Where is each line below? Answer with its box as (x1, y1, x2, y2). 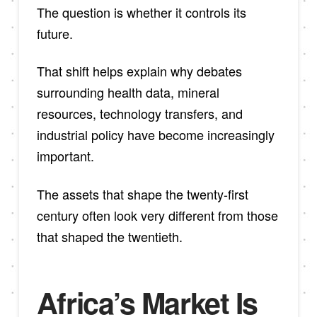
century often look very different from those (36, 206, 278, 225)
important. (36, 146, 94, 166)
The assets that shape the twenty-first (36, 185, 248, 204)
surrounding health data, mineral (36, 83, 219, 102)
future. (36, 23, 73, 42)
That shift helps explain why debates (36, 62, 242, 81)
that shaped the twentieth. (36, 227, 183, 246)
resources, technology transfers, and (36, 104, 243, 123)
